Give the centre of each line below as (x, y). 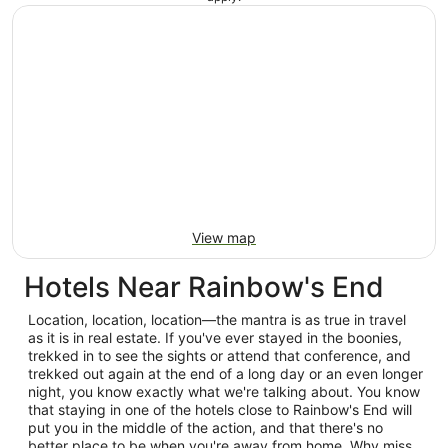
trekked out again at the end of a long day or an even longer (225, 373)
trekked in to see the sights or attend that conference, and (219, 355)
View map (224, 237)
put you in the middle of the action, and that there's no (205, 427)
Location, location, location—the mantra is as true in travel (217, 319)
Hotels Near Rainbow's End (204, 287)
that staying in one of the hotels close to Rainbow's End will (220, 409)
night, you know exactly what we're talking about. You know (224, 391)
